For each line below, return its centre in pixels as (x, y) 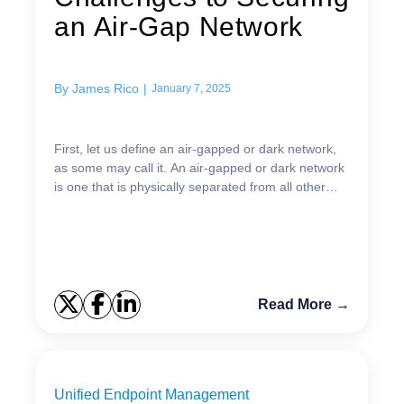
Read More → (304, 304)
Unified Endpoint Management (151, 394)
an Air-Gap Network (179, 26)
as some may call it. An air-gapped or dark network (199, 167)
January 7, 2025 (191, 88)
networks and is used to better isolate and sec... (190, 205)
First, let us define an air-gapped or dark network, (195, 148)
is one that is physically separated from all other (190, 186)
